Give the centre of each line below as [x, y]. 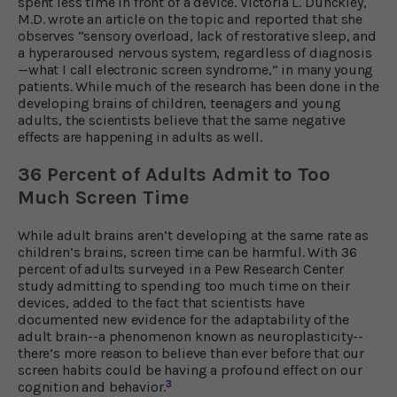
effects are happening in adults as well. [140, 136]
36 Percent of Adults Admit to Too [174, 174]
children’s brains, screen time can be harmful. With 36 [187, 252]
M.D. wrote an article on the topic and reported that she [191, 19]
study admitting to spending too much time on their [184, 285]
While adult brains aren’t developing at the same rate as [194, 235]
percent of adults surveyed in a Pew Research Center [181, 269]
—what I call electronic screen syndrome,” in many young [196, 69]
